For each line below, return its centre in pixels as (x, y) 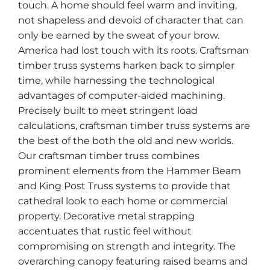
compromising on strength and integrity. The (127, 246)
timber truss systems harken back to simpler (126, 65)
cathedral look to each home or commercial (123, 201)
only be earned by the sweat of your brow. (119, 35)
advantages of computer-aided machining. (121, 95)
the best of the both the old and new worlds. (126, 140)
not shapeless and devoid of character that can (131, 20)
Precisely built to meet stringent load (108, 110)
